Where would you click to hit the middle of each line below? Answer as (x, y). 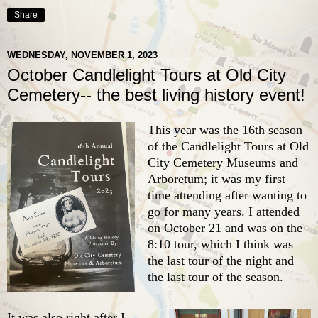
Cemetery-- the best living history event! (156, 94)
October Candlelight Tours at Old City (147, 75)
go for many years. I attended (224, 211)
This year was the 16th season (225, 130)
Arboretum (176, 179)
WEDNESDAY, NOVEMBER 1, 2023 (82, 55)
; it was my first (245, 179)
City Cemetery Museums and (223, 162)
